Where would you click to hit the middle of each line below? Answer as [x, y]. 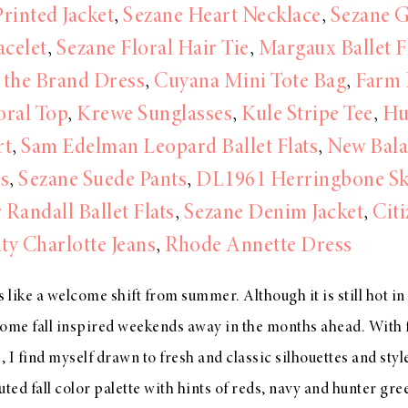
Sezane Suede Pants [102, 182]
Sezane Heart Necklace [222, 18]
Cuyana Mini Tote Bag [250, 83]
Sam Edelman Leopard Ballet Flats [169, 149]
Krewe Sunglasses [154, 116]
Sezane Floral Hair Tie [153, 51]
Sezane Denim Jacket [273, 214]
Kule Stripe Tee [307, 116]
